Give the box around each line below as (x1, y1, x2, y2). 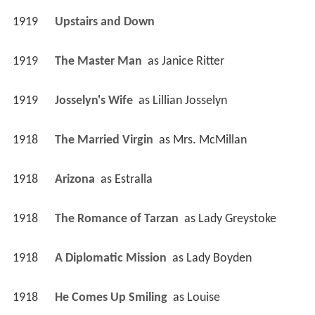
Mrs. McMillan (172, 133, 247, 147)
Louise (186, 290, 220, 304)
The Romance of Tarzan (54, 212, 181, 226)
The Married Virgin (54, 133, 156, 147)
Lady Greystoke (198, 212, 276, 226)
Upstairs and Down (54, 15, 157, 29)
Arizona (54, 172, 98, 186)
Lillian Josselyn (152, 94, 227, 108)
